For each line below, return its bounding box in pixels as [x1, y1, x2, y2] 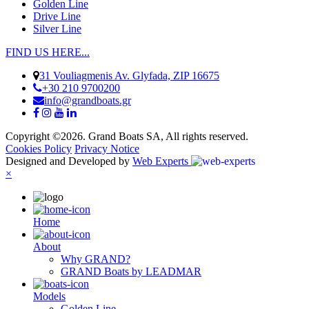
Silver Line [33, 22, 81, 34]
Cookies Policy [6, 142, 72, 154]
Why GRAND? [61, 252, 130, 265]
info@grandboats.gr [44, 94, 131, 106]
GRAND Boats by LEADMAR [61, 265, 201, 277]
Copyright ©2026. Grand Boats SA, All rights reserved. [6, 130, 248, 142]
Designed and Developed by [6, 154, 132, 167]
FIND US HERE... [6, 46, 90, 58]
